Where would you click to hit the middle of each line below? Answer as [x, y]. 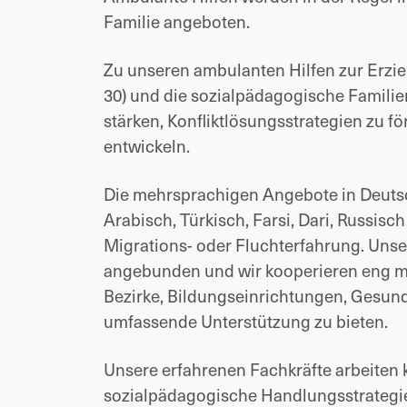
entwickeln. [147, 145]
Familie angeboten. [177, 21]
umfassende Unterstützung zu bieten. [246, 321]
